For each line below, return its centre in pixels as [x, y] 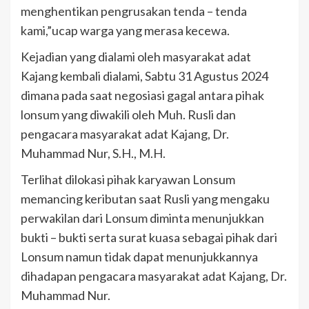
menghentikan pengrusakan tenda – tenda [134, 11]
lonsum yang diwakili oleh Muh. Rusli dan [128, 115]
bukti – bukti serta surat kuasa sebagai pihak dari [149, 238]
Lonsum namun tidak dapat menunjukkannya [139, 257]
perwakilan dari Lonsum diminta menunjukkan [142, 218]
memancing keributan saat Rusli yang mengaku [145, 199]
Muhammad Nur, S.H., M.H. [93, 153]
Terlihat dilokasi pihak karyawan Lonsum [128, 180]
